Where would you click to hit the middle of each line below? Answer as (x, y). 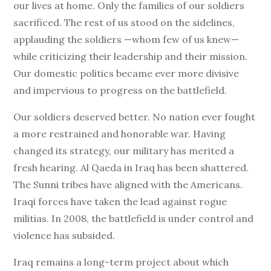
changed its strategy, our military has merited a (124, 151)
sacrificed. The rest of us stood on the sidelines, (124, 22)
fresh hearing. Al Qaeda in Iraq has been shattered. (131, 168)
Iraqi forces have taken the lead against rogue (120, 201)
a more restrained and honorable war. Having (120, 134)
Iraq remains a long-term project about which (121, 262)
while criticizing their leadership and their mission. (131, 56)
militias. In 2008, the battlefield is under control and (134, 218)
